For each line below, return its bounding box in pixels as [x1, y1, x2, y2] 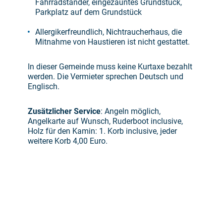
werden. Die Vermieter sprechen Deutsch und [28, 71, 183, 81]
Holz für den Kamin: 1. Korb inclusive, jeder [28, 126, 177, 136]
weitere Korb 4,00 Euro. [28, 136, 108, 146]
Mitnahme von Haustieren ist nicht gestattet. [35, 37, 190, 47]
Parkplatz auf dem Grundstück [35, 7, 142, 17]
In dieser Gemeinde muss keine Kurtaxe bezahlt [28, 61, 192, 71]
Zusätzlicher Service [28, 106, 101, 116]
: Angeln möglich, [101, 106, 161, 116]
